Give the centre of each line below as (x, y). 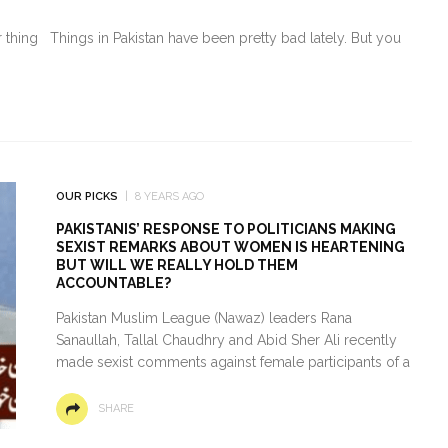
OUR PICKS (86, 196)
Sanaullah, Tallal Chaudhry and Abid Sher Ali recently (226, 339)
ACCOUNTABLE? (113, 282)
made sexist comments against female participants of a (232, 361)
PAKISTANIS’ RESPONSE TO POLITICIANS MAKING (225, 228)
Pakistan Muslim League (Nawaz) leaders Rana (203, 317)
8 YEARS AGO (169, 196)
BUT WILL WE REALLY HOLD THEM (176, 264)
